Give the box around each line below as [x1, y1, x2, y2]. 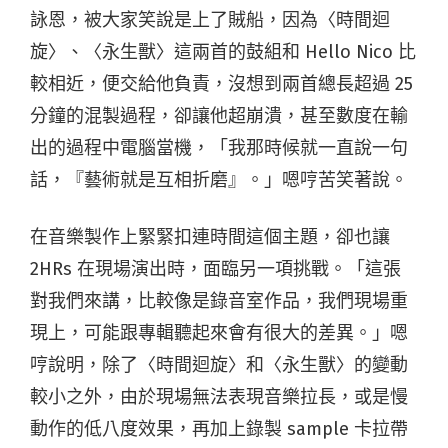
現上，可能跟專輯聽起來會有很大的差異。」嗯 [30, 321, 408, 344]
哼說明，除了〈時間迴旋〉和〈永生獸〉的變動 [30, 353, 408, 376]
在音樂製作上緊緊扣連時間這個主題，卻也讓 [30, 225, 390, 248]
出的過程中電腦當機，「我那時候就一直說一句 [30, 136, 408, 159]
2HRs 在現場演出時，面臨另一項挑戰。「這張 [30, 257, 401, 280]
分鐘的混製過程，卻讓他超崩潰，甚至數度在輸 [30, 104, 408, 127]
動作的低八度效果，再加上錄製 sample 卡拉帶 [30, 417, 408, 440]
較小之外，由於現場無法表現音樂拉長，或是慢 [30, 385, 408, 408]
